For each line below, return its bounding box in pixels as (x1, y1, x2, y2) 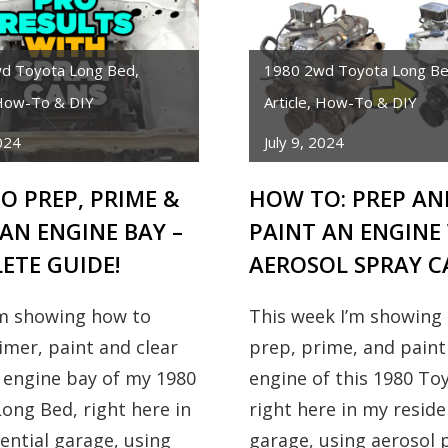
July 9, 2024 (264, 132, 344, 153)
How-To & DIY (315, 92, 417, 113)
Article (264, 92, 307, 113)
